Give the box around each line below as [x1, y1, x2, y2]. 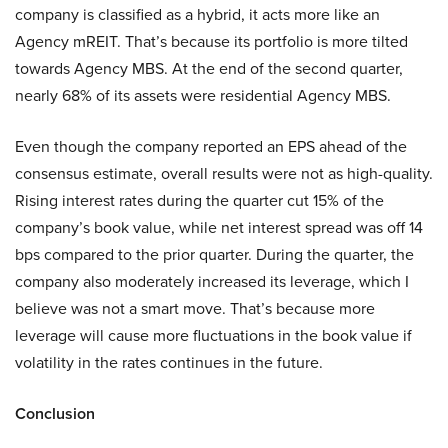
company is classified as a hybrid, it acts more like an [15, 3, 380, 26]
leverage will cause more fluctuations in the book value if [15, 324, 412, 347]
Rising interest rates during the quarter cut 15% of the [15, 189, 384, 212]
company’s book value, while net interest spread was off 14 [15, 216, 423, 239]
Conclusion [15, 402, 95, 425]
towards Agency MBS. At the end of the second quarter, [15, 57, 403, 80]
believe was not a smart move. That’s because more [15, 297, 375, 320]
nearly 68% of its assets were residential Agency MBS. [15, 84, 391, 107]
